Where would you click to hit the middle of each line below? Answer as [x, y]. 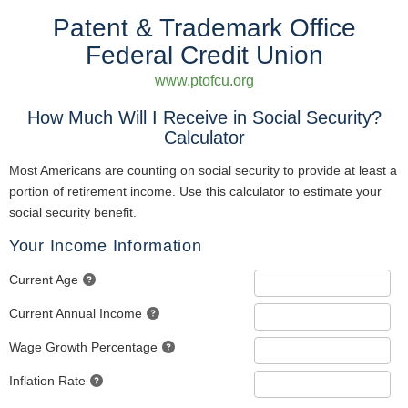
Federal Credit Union [204, 55]
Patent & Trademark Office [204, 28]
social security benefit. [73, 212]
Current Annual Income [76, 313]
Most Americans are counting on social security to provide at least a [203, 170]
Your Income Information [106, 246]
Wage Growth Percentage [83, 347]
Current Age [44, 280]
